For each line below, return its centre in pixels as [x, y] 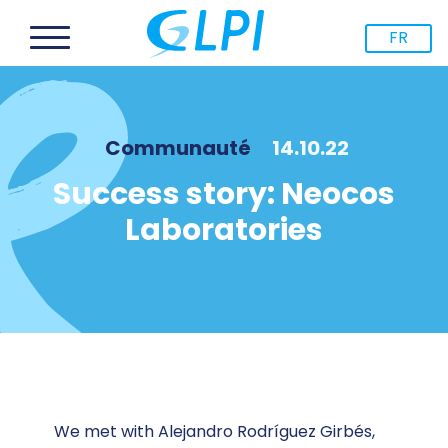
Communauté [177, 147]
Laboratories [224, 229]
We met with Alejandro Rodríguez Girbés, [214, 431]
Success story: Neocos [224, 193]
